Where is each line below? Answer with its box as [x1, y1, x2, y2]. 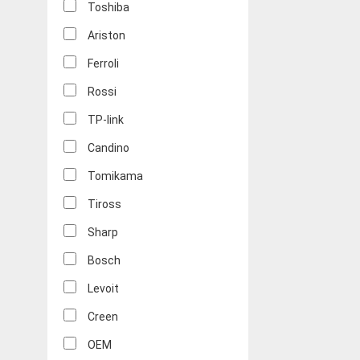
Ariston [88, 29, 125, 43]
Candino [88, 141, 129, 155]
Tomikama [88, 170, 143, 183]
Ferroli [88, 57, 119, 71]
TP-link [88, 113, 124, 127]
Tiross [88, 198, 121, 211]
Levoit [88, 282, 119, 296]
